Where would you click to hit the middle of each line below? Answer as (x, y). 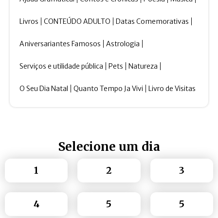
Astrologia (123, 44)
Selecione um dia (109, 147)
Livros (29, 22)
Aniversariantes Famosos (60, 44)
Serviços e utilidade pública (61, 66)
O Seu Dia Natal (44, 89)
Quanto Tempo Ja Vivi (108, 89)
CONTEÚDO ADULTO (77, 22)
